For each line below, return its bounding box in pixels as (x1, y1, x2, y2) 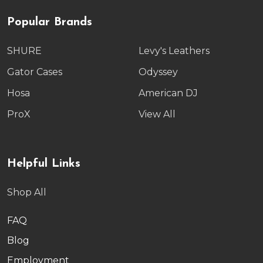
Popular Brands (7, 16, 92, 28)
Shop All (7, 186, 46, 198)
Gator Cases (7, 66, 62, 77)
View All (139, 108, 176, 120)
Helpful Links (7, 157, 80, 170)
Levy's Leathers (139, 45, 210, 56)
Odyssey (139, 66, 178, 77)
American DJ (139, 87, 198, 99)
